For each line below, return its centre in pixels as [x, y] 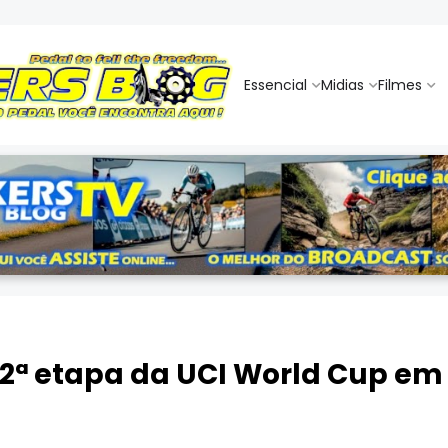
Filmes [400, 84]
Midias [342, 84]
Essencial [275, 84]
